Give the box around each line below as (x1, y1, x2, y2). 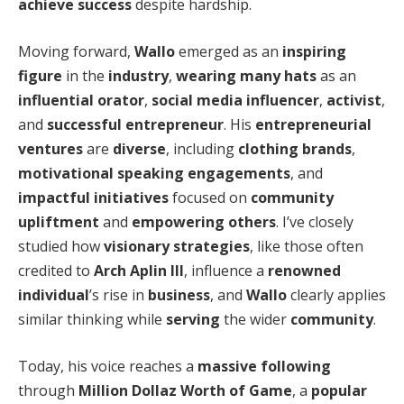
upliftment (18, 211, 99, 232)
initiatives (94, 187, 169, 207)
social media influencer (151, 89, 319, 110)
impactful (18, 187, 90, 207)
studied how (18, 235, 104, 256)
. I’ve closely (276, 211, 353, 232)
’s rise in (89, 284, 148, 305)
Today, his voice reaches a (18, 355, 197, 376)
